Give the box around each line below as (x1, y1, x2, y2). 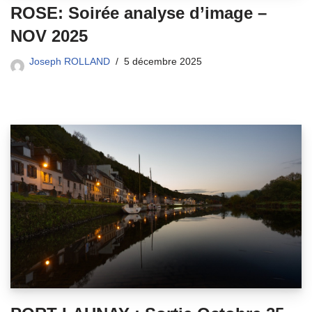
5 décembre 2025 (124, 56, 202, 67)
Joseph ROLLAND (29, 56, 110, 67)
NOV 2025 (10, 26, 88, 45)
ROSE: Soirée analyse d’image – (10, 3, 267, 22)
